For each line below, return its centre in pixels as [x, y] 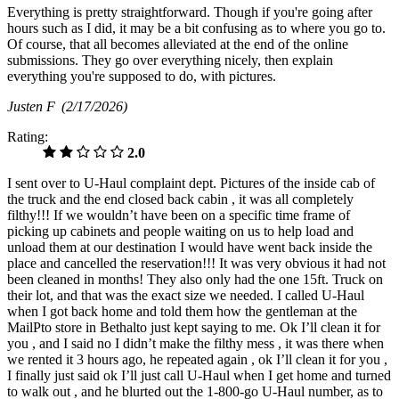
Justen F [34, 107]
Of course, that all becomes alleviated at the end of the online [178, 45]
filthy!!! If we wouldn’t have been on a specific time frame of [179, 216]
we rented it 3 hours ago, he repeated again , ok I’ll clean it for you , [197, 360]
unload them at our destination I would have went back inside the [190, 248]
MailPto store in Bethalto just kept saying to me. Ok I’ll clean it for [194, 328]
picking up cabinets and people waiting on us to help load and [180, 232]
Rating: [28, 137]
